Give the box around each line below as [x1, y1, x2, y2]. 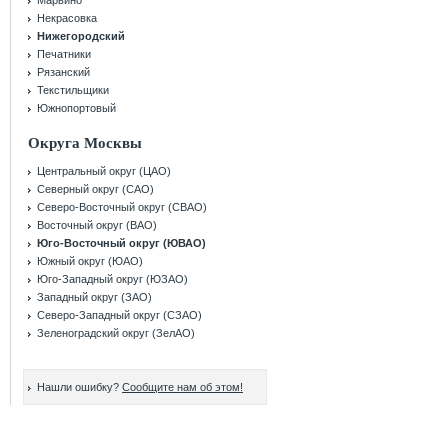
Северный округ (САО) [37, 183, 154, 195]
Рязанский [37, 66, 90, 78]
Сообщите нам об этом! [122, 381, 243, 393]
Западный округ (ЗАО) [37, 291, 152, 303]
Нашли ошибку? [37, 381, 122, 393]
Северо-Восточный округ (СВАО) [37, 201, 207, 213]
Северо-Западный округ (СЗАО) [37, 309, 202, 321]
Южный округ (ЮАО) [37, 255, 143, 267]
